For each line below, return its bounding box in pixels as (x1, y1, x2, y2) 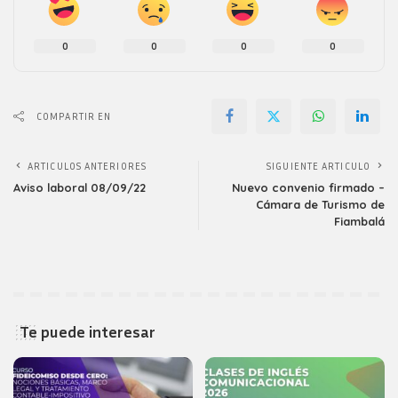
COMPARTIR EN (36, 110, 112, 122)
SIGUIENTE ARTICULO (267, 160, 370, 171)
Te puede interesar (20, 322, 155, 341)
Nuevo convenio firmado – (232, 180, 385, 195)
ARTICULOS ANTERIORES (28, 160, 147, 171)
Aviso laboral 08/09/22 (13, 180, 146, 195)
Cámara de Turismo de (256, 197, 385, 211)
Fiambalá (334, 214, 385, 228)
